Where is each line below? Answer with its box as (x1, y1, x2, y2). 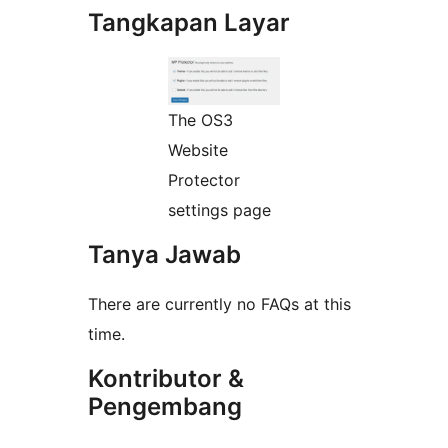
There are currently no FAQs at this (88, 294, 351, 315)
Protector (168, 170, 240, 191)
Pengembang (88, 392, 242, 422)
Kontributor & (88, 364, 244, 394)
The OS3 (168, 110, 233, 131)
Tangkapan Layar (88, 8, 290, 38)
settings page (168, 200, 271, 221)
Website (168, 140, 228, 161)
